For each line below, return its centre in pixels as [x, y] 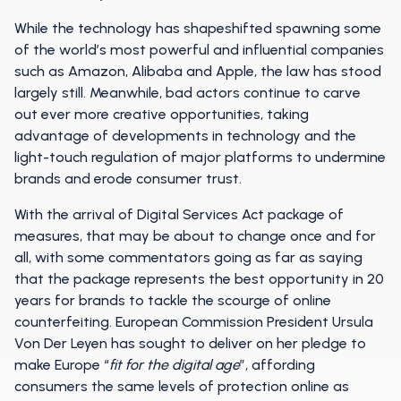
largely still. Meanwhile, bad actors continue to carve [188, 93]
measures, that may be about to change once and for [195, 236]
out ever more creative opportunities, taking [162, 114]
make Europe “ [62, 365]
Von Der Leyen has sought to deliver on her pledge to [190, 343]
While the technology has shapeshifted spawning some [198, 28]
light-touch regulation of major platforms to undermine [200, 157]
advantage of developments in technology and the [185, 136]
